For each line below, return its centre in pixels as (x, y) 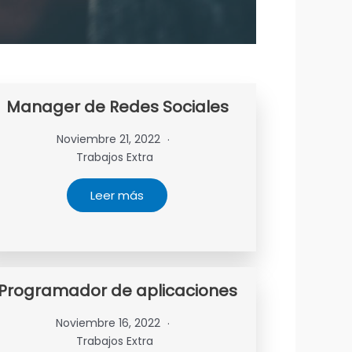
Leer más (117, 195)
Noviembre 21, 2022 (110, 139)
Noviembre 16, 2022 (110, 323)
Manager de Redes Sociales (117, 107)
